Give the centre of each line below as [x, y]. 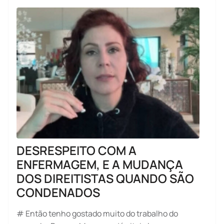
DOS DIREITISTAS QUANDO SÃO [105, 178]
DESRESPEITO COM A [76, 150]
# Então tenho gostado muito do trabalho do [97, 213]
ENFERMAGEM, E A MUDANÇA [100, 164]
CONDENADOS [58, 192]
